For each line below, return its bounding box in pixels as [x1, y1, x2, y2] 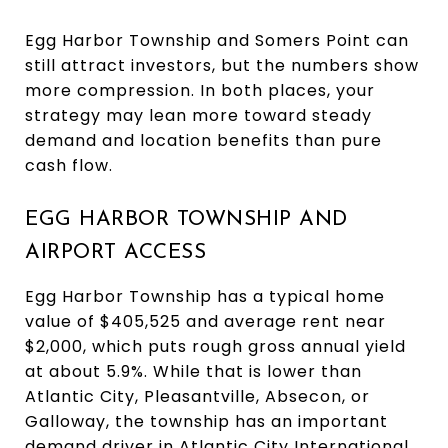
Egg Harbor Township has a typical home [25, 284, 385, 308]
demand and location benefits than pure [25, 128, 382, 152]
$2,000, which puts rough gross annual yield [25, 334, 406, 358]
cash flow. [25, 153, 113, 177]
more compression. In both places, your [25, 78, 375, 102]
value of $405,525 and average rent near [25, 309, 386, 333]
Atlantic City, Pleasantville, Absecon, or [25, 384, 370, 408]
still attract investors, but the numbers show [25, 53, 419, 77]
